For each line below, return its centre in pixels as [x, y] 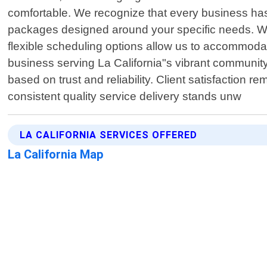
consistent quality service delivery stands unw [125, 97]
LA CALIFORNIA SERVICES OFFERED [109, 135]
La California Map [56, 155]
